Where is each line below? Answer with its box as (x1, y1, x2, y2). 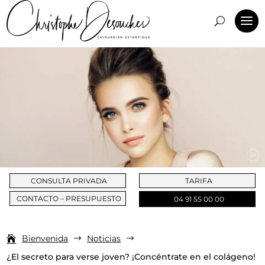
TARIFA (185, 176, 213, 185)
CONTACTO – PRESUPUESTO (17, 193, 122, 203)
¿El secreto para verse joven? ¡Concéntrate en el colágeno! (7, 251, 256, 262)
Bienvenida (22, 232, 69, 244)
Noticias (87, 232, 121, 244)
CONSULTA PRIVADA (31, 176, 108, 185)
